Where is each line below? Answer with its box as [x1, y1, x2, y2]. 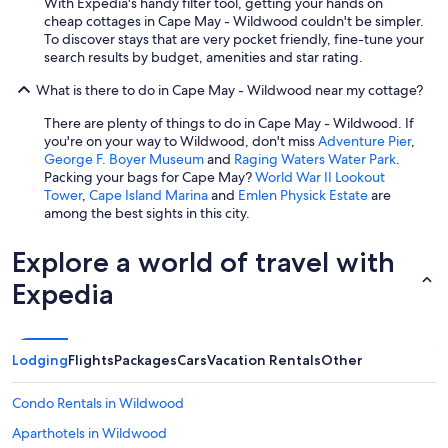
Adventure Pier [318, 132, 411, 151]
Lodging [12, 351, 68, 370]
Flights [68, 351, 114, 370]
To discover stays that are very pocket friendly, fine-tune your [44, 30, 424, 49]
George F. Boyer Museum [44, 150, 204, 169]
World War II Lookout [255, 168, 385, 187]
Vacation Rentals [207, 351, 321, 370]
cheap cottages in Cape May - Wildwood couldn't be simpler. [44, 12, 424, 31]
